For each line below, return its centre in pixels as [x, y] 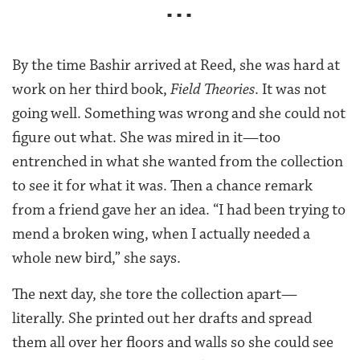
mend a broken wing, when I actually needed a [161, 234]
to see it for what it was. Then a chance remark [162, 186]
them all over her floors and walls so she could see [173, 343]
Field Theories [213, 90]
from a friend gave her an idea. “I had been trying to [179, 210]
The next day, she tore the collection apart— [155, 295]
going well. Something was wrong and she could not [179, 114]
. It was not [290, 90]
